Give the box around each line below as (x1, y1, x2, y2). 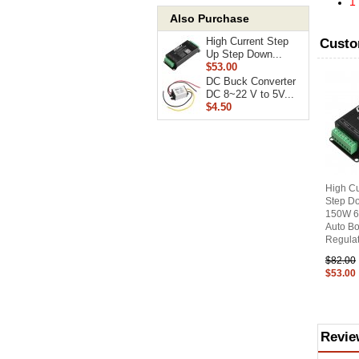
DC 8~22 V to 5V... (206, 87, 295, 100)
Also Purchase (170, 11, 249, 25)
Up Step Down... (206, 47, 283, 60)
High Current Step (206, 34, 289, 47)
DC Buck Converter (206, 75, 296, 87)
